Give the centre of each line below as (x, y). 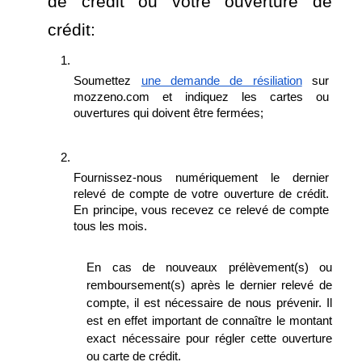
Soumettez (107, 81)
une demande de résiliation (221, 81)
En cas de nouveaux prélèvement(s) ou (209, 267)
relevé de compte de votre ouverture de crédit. (201, 194)
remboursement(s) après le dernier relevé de (209, 285)
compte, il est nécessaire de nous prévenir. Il (209, 303)
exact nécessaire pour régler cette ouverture (209, 339)
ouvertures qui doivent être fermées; (169, 113)
